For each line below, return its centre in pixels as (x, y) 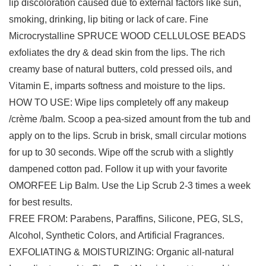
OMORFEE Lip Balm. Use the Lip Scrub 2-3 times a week (130, 186)
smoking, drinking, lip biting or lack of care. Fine (109, 20)
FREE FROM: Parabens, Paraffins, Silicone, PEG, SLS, (126, 219)
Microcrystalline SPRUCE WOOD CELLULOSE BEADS (127, 36)
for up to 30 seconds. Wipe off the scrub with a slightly (121, 153)
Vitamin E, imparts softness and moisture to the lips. (117, 86)
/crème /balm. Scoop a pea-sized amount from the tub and (130, 119)
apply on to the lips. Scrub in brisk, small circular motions (128, 136)
